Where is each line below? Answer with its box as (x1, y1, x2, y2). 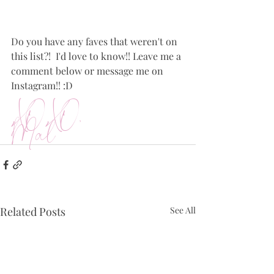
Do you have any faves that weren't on (11, 34, 180, 48)
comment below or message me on (11, 64, 166, 77)
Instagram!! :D (11, 78, 73, 92)
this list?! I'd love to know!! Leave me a (11, 49, 183, 62)
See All (170, 204, 196, 216)
